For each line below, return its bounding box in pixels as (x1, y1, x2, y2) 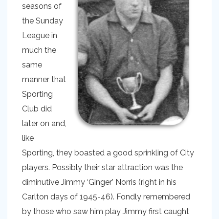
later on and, (22, 119, 66, 128)
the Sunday (22, 16, 63, 25)
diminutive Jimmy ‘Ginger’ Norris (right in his (22, 177, 176, 187)
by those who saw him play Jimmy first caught (22, 207, 189, 216)
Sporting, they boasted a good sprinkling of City (22, 148, 194, 157)
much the (22, 45, 56, 55)
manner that (22, 75, 66, 84)
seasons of (22, 1, 62, 11)
